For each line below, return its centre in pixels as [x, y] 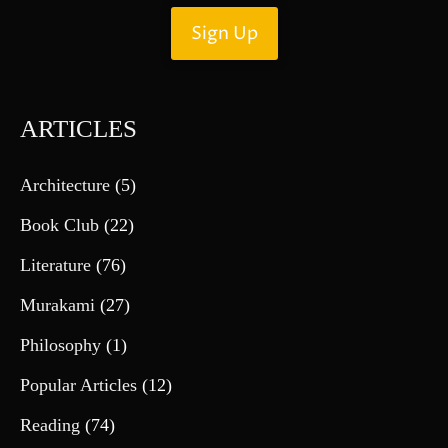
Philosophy [60, 344]
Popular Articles [78, 384]
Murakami [57, 304]
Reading [50, 424]
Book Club [59, 224]
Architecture [65, 184]
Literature [55, 264]
